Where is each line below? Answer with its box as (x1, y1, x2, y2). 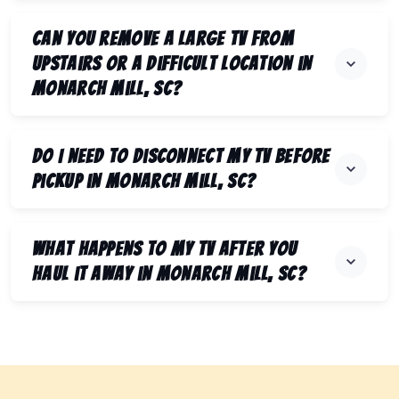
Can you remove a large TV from (32, 28, 294, 50)
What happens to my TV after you (32, 239, 297, 260)
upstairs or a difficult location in (32, 53, 313, 75)
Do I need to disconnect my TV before (32, 146, 330, 167)
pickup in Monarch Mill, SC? (32, 171, 256, 192)
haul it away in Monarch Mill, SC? (32, 264, 306, 285)
